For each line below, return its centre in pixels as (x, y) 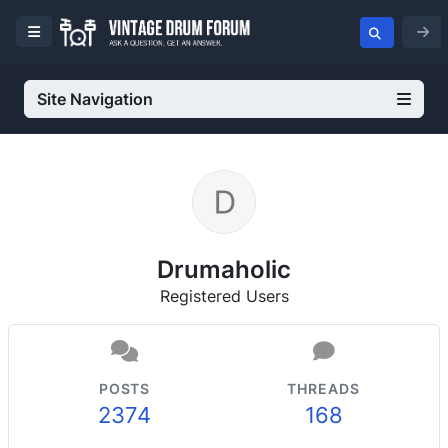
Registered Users (224, 296)
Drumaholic (224, 269)
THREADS (323, 388)
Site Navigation (95, 99)
